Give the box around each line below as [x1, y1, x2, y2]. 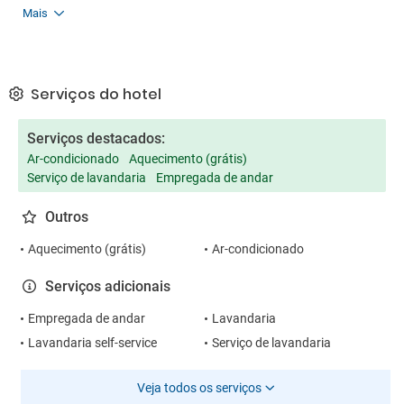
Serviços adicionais [45, 278, 170, 295]
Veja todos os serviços [136, 381, 262, 395]
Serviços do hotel [27, 84, 161, 105]
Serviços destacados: [27, 130, 165, 147]
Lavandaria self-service [28, 335, 157, 350]
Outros [45, 208, 88, 225]
